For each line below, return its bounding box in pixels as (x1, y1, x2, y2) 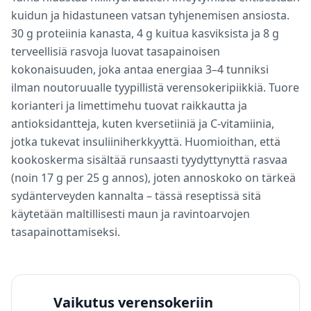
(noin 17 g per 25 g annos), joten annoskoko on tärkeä (11, 170, 296, 185)
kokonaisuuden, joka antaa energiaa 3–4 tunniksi (11, 62, 269, 77)
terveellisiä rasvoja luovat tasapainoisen (11, 44, 220, 59)
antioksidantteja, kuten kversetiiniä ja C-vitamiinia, (11, 116, 274, 131)
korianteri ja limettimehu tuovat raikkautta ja (11, 98, 247, 113)
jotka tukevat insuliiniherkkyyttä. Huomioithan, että (11, 134, 280, 149)
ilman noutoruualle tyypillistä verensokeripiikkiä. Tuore (11, 80, 299, 95)
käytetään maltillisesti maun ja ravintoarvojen (11, 206, 250, 221)
